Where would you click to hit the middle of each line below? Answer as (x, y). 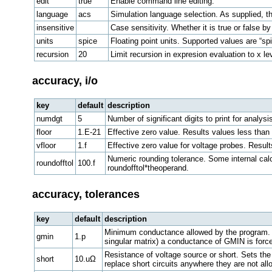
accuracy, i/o (65, 81)
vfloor (46, 146)
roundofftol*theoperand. (148, 168)
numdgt (49, 119)
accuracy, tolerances (86, 194)
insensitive (55, 28)
